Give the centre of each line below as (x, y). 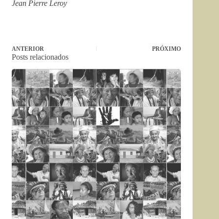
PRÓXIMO (167, 49)
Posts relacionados (40, 57)
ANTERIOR (28, 49)
